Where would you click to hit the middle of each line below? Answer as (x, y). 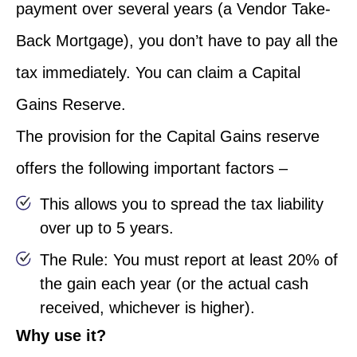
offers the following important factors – (152, 168)
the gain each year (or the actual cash (174, 283)
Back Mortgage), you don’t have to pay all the (177, 40)
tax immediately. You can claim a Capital (158, 72)
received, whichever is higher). (147, 307)
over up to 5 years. (107, 228)
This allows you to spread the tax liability (182, 204)
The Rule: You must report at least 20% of (189, 259)
